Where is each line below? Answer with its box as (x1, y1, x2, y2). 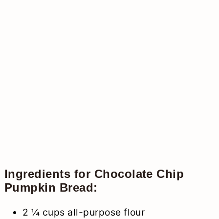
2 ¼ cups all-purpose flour (22, 206, 145, 218)
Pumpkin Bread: (4, 180, 98, 194)
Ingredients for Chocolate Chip (4, 167, 184, 180)
